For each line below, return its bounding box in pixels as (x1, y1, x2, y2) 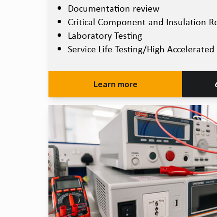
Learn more (93, 80, 138, 90)
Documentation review (68, 1, 159, 15)
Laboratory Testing (68, 29, 142, 42)
